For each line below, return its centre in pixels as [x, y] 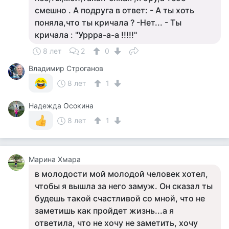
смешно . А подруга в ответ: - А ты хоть [114, 10]
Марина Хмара [55, 159]
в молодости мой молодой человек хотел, [121, 174]
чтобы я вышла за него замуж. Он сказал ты [124, 186]
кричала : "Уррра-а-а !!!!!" [86, 35]
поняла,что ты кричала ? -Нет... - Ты [108, 22]
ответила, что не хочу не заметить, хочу [116, 223]
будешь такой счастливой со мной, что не [120, 198]
